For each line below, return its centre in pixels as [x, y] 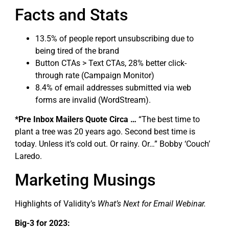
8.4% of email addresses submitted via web [113, 87]
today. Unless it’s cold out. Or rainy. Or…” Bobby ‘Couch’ [112, 144]
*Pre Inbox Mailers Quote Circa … [77, 120]
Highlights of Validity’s [56, 203]
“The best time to [169, 120]
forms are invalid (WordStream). [93, 100]
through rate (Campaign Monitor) [95, 75]
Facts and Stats [71, 15]
